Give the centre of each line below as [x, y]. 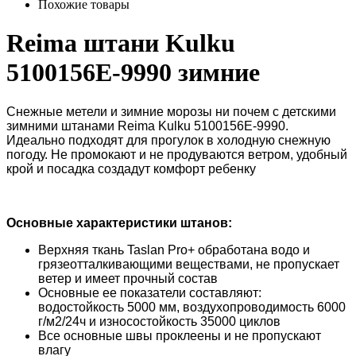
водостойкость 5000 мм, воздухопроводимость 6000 [192, 307]
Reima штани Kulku [121, 43]
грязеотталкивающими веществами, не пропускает [189, 264]
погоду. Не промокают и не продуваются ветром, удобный [177, 154]
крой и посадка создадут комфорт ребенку [131, 168]
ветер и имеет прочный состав [128, 278]
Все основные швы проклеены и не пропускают [180, 335]
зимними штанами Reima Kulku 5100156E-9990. [147, 126]
